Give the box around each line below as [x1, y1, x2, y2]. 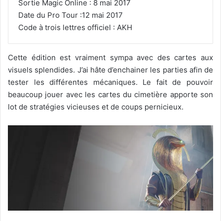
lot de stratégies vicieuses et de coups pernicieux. [8, 102, 184, 111]
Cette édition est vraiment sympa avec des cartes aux [8, 52, 213, 62]
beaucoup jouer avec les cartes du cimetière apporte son [8, 89, 213, 99]
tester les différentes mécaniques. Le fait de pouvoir [8, 77, 213, 87]
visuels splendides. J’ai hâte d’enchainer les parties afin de [8, 65, 213, 74]
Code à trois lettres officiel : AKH [18, 22, 132, 32]
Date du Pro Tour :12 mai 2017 [18, 10, 123, 20]
